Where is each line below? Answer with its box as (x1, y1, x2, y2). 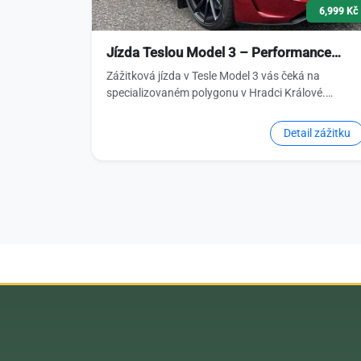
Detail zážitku (284, 126, 351, 139)
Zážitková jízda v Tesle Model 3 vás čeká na (106, 68, 320, 82)
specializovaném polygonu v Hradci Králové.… (106, 85, 333, 99)
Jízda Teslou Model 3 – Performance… (106, 44, 341, 60)
